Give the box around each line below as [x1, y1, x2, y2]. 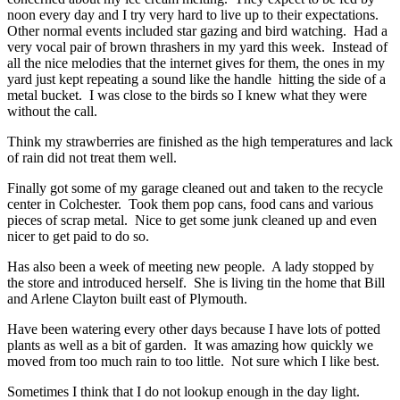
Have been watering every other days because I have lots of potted [7, 321, 380, 337]
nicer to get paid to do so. [7, 228, 149, 244]
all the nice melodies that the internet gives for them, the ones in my [7, 54, 385, 71]
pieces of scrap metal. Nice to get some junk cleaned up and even [7, 212, 377, 228]
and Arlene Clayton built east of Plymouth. [7, 290, 247, 306]
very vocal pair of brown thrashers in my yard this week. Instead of [7, 38, 387, 54]
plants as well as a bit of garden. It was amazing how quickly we [7, 337, 373, 353]
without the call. [7, 103, 97, 119]
